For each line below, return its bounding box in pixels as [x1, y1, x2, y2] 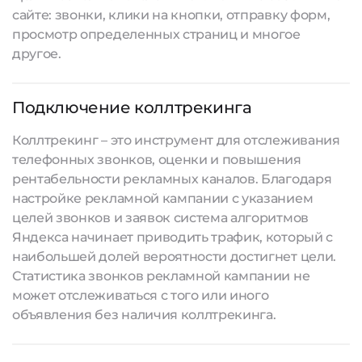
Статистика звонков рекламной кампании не [12, 268, 310, 284]
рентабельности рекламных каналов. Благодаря [12, 171, 332, 187]
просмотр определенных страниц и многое [12, 27, 301, 42]
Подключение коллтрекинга [12, 98, 252, 117]
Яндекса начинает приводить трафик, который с [12, 229, 333, 245]
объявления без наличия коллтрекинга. [12, 307, 276, 322]
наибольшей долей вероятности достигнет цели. [12, 249, 336, 264]
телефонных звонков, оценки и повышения [12, 152, 301, 167]
